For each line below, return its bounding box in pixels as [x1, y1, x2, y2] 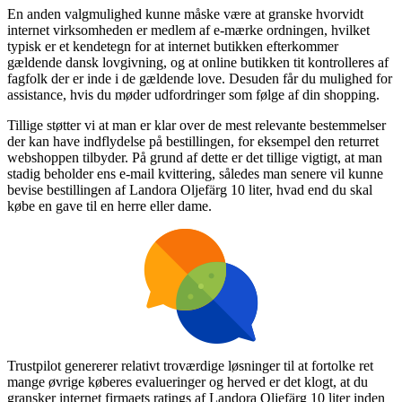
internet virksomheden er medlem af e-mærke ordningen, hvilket [7, 22, 370, 38]
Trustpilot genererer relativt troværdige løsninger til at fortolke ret [7, 357, 373, 373]
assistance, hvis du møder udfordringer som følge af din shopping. [7, 86, 380, 102]
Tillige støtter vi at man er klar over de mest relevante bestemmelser [7, 117, 386, 133]
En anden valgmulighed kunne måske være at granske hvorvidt [7, 5, 363, 22]
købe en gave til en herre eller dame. [7, 197, 212, 214]
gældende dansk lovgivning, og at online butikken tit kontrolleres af [7, 54, 389, 70]
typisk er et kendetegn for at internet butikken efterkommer [7, 38, 338, 54]
